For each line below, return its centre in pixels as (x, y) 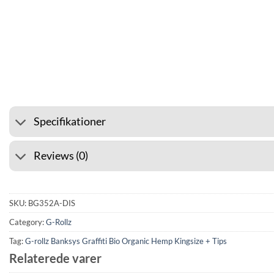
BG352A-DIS (52, 203)
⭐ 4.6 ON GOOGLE (180, 78)
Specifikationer (70, 122)
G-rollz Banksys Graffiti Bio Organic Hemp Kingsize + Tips (126, 241)
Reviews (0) (61, 156)
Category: (28, 222)
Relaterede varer (55, 258)
